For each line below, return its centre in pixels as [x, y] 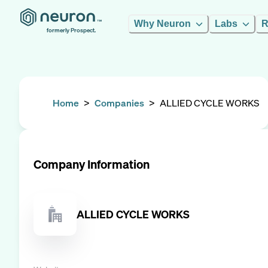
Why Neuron [162, 24]
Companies [119, 103]
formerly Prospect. [71, 30]
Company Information [92, 164]
